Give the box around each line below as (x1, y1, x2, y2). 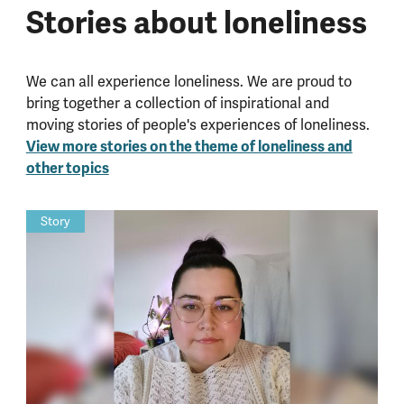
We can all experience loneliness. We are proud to (25, 72, 352, 92)
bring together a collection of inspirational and (25, 94, 329, 114)
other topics (25, 159, 109, 179)
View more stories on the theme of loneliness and (25, 137, 353, 157)
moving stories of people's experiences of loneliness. (25, 115, 370, 135)
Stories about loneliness (25, 4, 367, 43)
